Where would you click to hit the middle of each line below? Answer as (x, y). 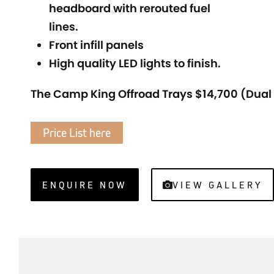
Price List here (77, 133)
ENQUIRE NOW (85, 185)
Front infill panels (96, 45)
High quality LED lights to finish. (135, 63)
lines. (64, 27)
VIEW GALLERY (217, 185)
